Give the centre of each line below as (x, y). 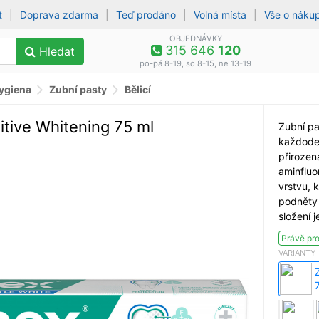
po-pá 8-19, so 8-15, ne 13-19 (196, 63)
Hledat (55, 51)
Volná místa (220, 15)
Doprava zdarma (59, 15)
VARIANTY (297, 252)
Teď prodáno (146, 15)
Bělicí (138, 89)
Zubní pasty (78, 89)
